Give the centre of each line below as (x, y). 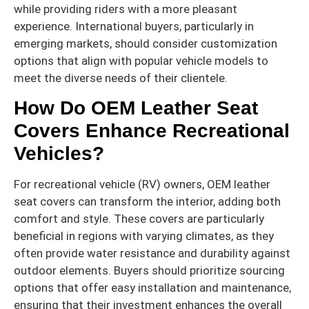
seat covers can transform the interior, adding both (147, 202)
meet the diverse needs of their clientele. (121, 78)
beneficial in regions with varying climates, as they (144, 236)
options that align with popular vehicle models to (141, 61)
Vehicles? (59, 154)
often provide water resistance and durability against (152, 253)
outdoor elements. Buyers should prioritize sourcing (149, 271)
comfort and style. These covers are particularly (139, 219)
